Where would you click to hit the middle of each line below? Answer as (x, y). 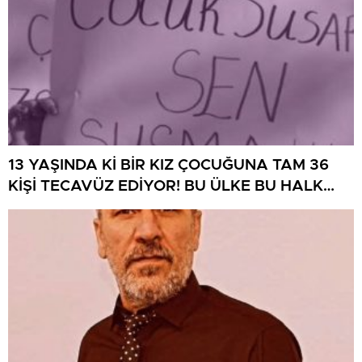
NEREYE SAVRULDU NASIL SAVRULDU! (155, 208)
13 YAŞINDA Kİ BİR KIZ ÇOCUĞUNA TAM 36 (168, 166)
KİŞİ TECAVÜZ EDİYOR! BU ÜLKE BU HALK (166, 187)
